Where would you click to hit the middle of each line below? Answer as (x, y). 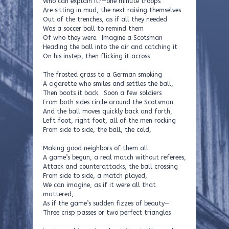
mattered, (58, 194)
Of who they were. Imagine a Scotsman (103, 38)
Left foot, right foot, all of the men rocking (111, 121)
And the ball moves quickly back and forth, (108, 111)
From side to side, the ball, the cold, (97, 130)
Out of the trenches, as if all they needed (105, 19)
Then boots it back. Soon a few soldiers (102, 93)
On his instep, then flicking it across (96, 56)
